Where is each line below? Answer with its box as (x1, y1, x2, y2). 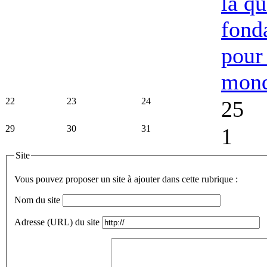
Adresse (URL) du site (14, 216, 100, 227)
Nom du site (14, 194, 60, 205)
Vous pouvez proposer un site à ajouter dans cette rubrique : (14, 173, 238, 184)
